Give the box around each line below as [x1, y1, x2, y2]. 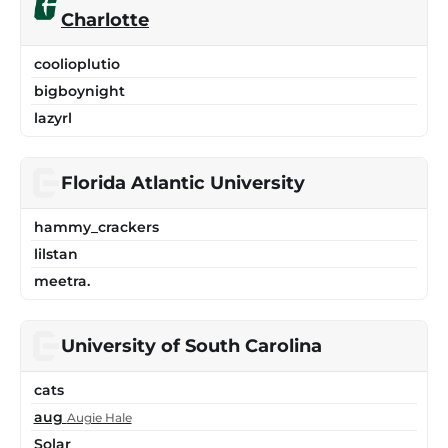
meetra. [33, 271, 90, 290]
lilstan [33, 244, 78, 263]
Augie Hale [66, 409, 132, 425]
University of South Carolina [61, 335, 322, 357]
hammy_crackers [33, 217, 159, 236]
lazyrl [33, 108, 72, 127]
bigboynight [33, 81, 125, 100]
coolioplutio [33, 54, 120, 73]
